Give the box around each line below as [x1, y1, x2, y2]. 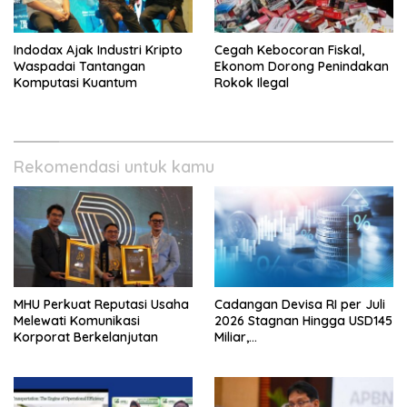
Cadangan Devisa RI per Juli [214, 296, 385, 313]
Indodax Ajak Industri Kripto [14, 42, 183, 59]
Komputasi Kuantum [14, 74, 137, 92]
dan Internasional [214, 378, 320, 395]
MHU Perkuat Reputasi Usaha [14, 296, 189, 313]
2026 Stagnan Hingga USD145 [214, 313, 392, 330]
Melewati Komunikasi [14, 313, 140, 330]
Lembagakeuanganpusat [214, 345, 368, 362]
